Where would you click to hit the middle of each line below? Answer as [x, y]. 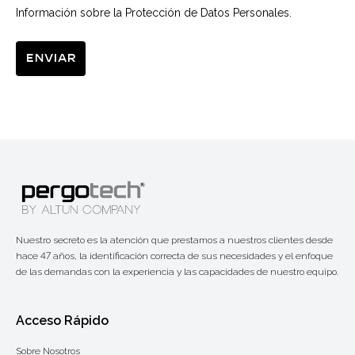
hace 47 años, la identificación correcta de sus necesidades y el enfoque [174, 256]
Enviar [51, 59]
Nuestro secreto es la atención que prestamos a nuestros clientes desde [174, 240]
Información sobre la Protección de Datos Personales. [154, 13]
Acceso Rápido [62, 321]
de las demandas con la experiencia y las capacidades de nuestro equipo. [177, 272]
